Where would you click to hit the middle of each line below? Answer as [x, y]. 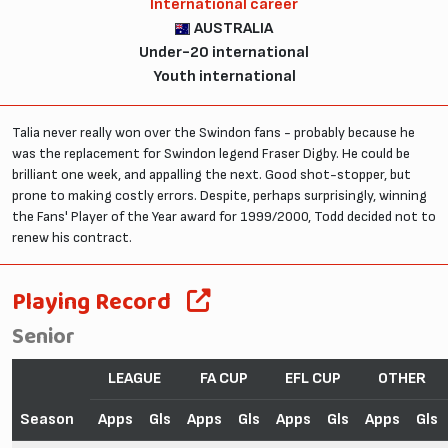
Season [47, 419]
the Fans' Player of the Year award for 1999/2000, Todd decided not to [224, 216]
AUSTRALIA [234, 28]
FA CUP [223, 378]
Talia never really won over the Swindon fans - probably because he [213, 132]
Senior [43, 337]
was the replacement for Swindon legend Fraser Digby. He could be [211, 153]
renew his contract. [72, 237]
